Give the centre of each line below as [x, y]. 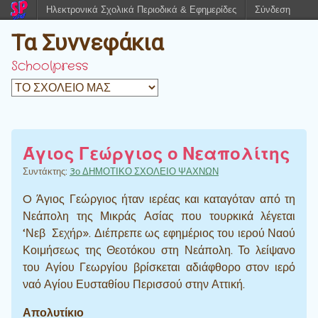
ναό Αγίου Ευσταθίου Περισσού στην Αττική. [134, 284]
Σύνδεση [273, 10]
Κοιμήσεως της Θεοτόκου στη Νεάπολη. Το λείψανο [159, 250]
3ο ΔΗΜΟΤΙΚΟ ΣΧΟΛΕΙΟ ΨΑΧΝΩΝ [144, 171]
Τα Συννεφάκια [87, 43]
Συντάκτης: [46, 171]
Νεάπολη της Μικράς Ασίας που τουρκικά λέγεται [159, 216]
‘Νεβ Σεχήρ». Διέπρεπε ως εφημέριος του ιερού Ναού [159, 233]
